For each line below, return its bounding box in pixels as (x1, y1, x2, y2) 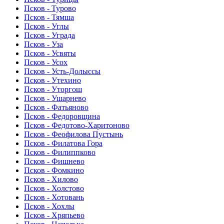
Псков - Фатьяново (24, 103, 88, 112)
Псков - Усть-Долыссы (24, 67, 100, 76)
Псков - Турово (24, 4, 76, 13)
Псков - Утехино (24, 76, 81, 85)
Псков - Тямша (24, 13, 74, 22)
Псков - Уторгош (24, 85, 82, 94)
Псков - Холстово (24, 184, 84, 193)
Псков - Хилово (24, 175, 78, 184)
